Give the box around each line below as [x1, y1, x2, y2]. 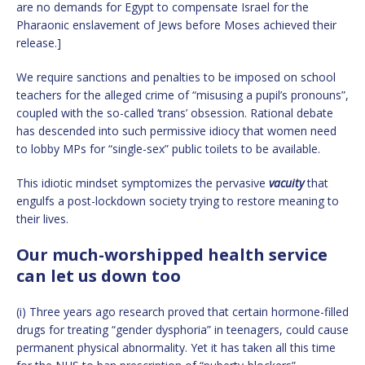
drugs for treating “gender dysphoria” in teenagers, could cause [16, 321, 349, 337]
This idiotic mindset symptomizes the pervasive [16, 174, 269, 191]
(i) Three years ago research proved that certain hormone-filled [16, 303, 349, 319]
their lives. [16, 210, 68, 226]
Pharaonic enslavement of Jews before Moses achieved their [16, 16, 336, 33]
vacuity [269, 174, 307, 191]
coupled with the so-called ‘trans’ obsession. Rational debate [16, 104, 333, 121]
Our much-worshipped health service [16, 243, 328, 266]
